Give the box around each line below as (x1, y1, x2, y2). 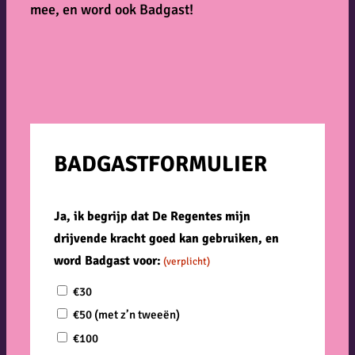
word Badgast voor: (54, 253, 161, 269)
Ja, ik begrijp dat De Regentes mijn (54, 208, 250, 225)
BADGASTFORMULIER (54, 151, 267, 178)
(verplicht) (163, 255, 211, 269)
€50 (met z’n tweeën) (73, 307, 180, 323)
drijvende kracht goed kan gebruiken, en (54, 231, 279, 247)
